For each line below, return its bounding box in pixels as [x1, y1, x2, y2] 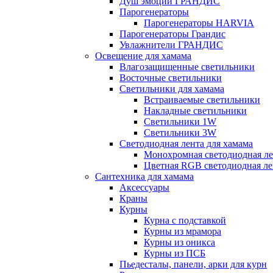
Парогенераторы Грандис [119, 29, 225, 40]
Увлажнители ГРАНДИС [119, 40, 223, 51]
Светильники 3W [144, 127, 216, 138]
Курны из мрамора [144, 226, 221, 237]
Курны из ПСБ [144, 248, 205, 259]
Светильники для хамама [119, 83, 224, 94]
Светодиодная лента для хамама [119, 138, 253, 149]
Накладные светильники [144, 105, 247, 116]
